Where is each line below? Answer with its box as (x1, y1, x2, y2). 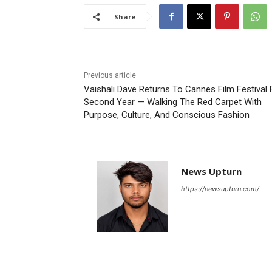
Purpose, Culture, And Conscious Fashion (84, 109, 250, 121)
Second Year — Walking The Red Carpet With (84, 97, 262, 108)
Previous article (84, 71, 136, 80)
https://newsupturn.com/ (181, 185, 259, 194)
